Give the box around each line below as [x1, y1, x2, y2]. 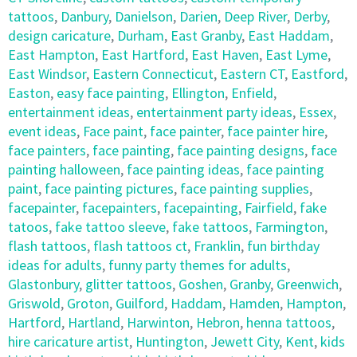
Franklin [194, 237, 241, 255]
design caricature [8, 26, 111, 45]
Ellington [171, 84, 225, 102]
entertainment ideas [8, 103, 130, 121]
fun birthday [247, 237, 320, 255]
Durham [117, 26, 164, 45]
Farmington [255, 218, 324, 236]
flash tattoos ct [93, 237, 187, 255]
